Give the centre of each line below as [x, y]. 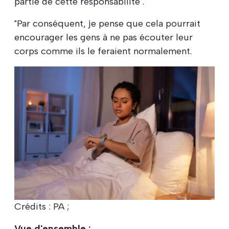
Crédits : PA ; [42, 207]
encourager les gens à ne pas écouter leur [104, 37]
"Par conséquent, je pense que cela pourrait [107, 23]
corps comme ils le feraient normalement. [103, 51]
